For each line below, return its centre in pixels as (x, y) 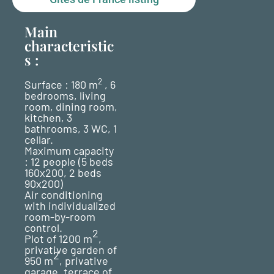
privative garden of (71, 250)
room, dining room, (71, 106)
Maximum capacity (69, 150)
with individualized (70, 206)
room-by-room (60, 217)
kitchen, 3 (48, 117)
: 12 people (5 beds (69, 161)
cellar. (39, 139)
